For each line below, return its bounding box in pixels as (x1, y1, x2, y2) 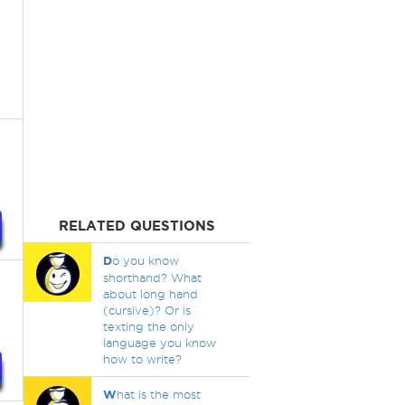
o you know (111, 254, 179, 267)
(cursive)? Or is (102, 304, 191, 316)
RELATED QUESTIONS (58, 218, 215, 233)
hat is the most (116, 388, 201, 400)
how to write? (102, 353, 182, 365)
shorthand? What (102, 271, 202, 284)
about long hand (102, 287, 198, 300)
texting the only (102, 320, 194, 333)
